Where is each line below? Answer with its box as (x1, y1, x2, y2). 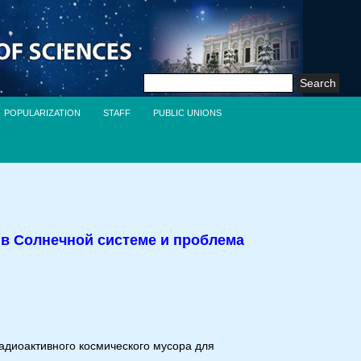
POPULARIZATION (4, 108, 81, 118)
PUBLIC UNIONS (153, 108, 222, 118)
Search (143, 68, 180, 81)
